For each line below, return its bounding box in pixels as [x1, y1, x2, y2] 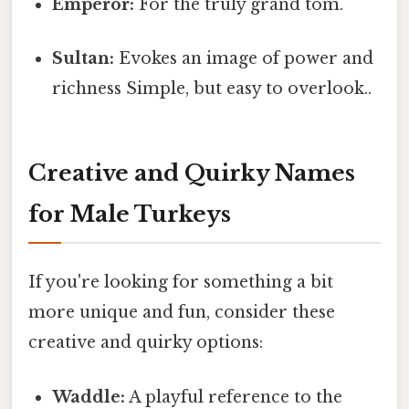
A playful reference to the [125, 386, 343, 407]
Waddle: [52, 386, 126, 407]
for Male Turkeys [28, 201, 231, 228]
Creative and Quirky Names [28, 160, 355, 187]
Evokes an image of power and [114, 48, 374, 69]
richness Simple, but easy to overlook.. [52, 79, 372, 100]
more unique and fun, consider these [28, 302, 335, 323]
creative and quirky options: [28, 332, 263, 353]
